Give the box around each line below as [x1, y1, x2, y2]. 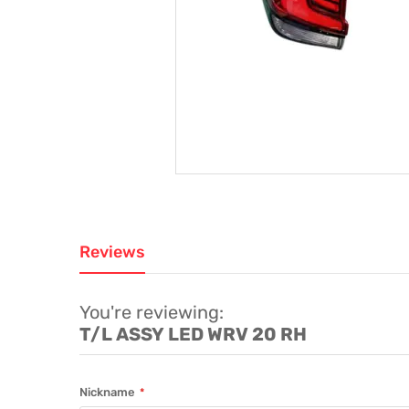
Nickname [79, 385, 135, 400]
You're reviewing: [79, 301, 224, 324]
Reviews [79, 242, 145, 262]
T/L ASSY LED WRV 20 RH [79, 323, 307, 346]
